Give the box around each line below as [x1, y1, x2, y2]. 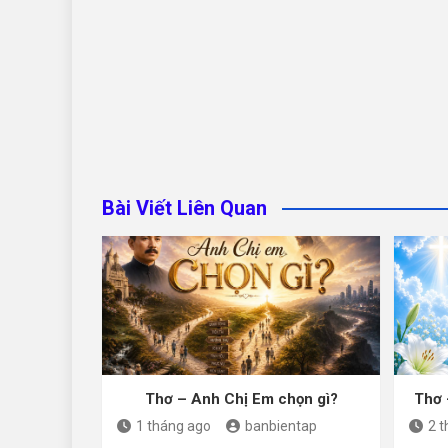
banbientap [245, 418, 317, 435]
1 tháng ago [136, 418, 211, 435]
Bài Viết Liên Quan [102, 195, 267, 220]
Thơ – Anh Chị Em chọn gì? [144, 390, 338, 409]
